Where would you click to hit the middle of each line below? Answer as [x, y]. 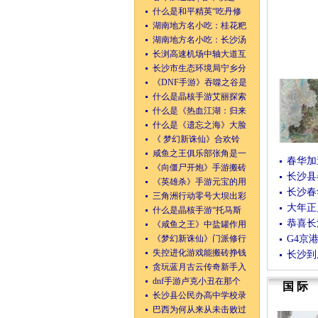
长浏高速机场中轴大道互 [199, 54]
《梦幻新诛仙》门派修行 [199, 238]
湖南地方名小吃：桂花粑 [199, 26]
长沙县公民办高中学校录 [199, 295]
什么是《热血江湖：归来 [199, 111]
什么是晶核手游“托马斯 [197, 210]
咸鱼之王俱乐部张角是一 [199, 153]
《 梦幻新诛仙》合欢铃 [196, 139]
